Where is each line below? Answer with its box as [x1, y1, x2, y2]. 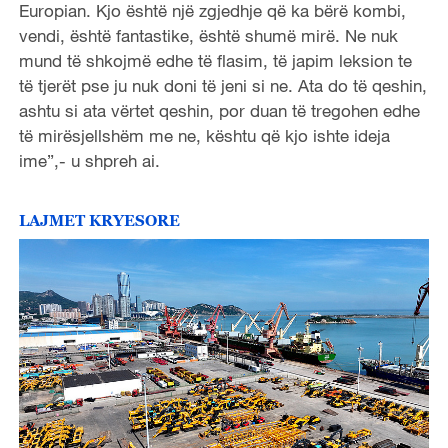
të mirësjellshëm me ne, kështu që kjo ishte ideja [18, 124, 390, 146]
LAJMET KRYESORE [18, 210, 180, 229]
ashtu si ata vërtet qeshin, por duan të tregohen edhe [18, 99, 420, 121]
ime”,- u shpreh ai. [18, 149, 160, 171]
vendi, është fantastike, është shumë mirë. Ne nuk [18, 24, 398, 46]
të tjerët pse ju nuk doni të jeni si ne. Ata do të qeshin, [18, 74, 427, 96]
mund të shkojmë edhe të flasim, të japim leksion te [18, 49, 412, 71]
